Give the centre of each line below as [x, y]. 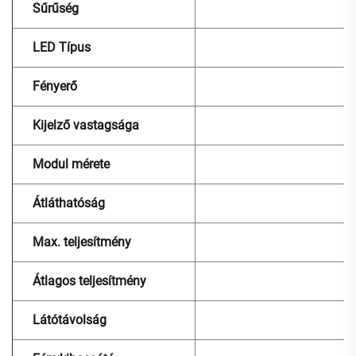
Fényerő [55, 87]
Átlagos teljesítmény [89, 281]
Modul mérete [71, 164]
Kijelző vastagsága [86, 126]
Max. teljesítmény [82, 242]
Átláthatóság [69, 203]
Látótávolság [70, 320]
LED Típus [62, 48]
